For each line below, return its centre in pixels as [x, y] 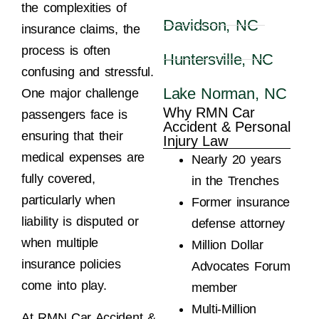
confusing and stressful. [88, 72]
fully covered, [58, 179]
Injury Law [195, 141]
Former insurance [241, 203]
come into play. [64, 286]
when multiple [60, 243]
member [214, 288]
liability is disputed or [80, 222]
